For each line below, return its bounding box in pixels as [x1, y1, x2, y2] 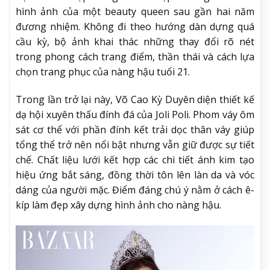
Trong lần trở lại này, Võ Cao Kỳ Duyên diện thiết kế [16, 93, 254, 107]
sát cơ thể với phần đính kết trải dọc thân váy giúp [16, 123, 254, 137]
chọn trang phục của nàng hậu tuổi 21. [16, 65, 190, 79]
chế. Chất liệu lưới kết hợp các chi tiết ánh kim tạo [16, 153, 254, 167]
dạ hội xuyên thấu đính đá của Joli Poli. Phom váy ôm [16, 108, 254, 122]
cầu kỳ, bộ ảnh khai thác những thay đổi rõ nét [16, 35, 254, 49]
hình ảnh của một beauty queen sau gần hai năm [16, 5, 254, 19]
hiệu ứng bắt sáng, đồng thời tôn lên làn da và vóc [16, 168, 254, 182]
